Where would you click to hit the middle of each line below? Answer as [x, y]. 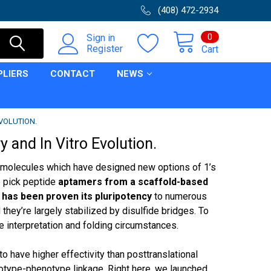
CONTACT [73, 74]
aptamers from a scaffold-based [132, 182]
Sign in [101, 38]
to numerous [180, 196]
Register [105, 49]
